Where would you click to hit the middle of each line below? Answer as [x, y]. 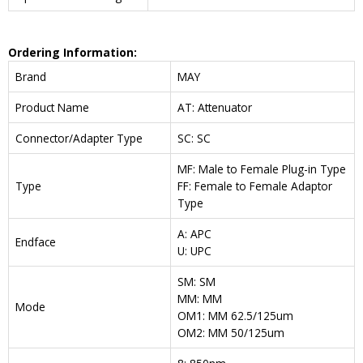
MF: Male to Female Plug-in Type [262, 169]
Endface [36, 242]
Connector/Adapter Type [79, 139]
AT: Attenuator [215, 108]
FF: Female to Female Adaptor [255, 186]
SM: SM [196, 282]
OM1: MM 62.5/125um [235, 316]
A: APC [194, 234]
